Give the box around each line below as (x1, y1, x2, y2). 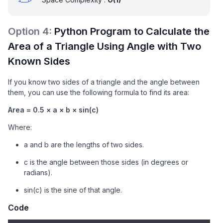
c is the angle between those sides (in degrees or (24, 158, 188, 166)
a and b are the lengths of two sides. (24, 140, 144, 149)
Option (8, 25, 42, 37)
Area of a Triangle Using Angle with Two (8, 40, 201, 52)
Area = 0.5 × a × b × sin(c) (8, 106, 99, 114)
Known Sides (8, 55, 70, 67)
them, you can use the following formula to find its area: (8, 88, 189, 97)
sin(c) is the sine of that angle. (24, 186, 122, 194)
